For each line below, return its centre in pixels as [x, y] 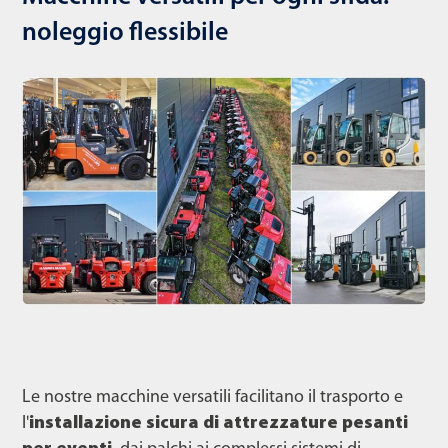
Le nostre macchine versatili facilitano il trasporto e [212, 397]
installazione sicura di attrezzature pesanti [218, 423]
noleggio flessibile [125, 34]
